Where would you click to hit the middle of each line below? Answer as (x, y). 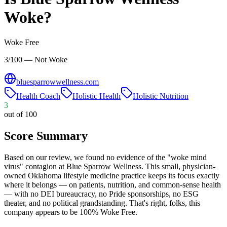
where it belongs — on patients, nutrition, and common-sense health (112, 184)
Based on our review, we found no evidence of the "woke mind (105, 157)
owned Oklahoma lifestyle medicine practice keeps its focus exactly (112, 175)
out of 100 (21, 114)
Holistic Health (97, 96)
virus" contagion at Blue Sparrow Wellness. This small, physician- (110, 166)
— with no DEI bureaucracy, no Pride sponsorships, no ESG (101, 194)
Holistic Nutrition (161, 96)
